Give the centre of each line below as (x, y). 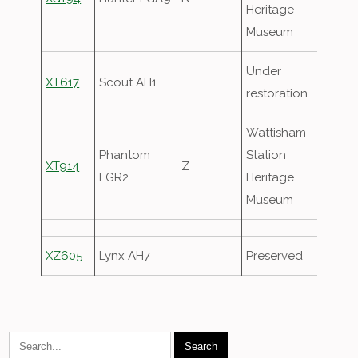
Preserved (275, 256)
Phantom (125, 155)
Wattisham (276, 133)
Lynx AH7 (125, 256)
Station (267, 155)
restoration (277, 93)
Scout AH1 (128, 82)
